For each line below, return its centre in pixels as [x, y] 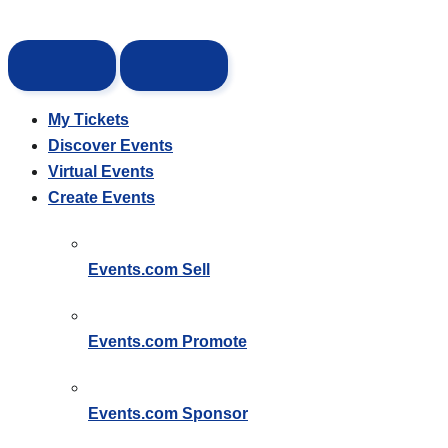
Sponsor [215, 413]
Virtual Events [101, 171]
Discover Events [110, 145]
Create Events [101, 197]
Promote [214, 341]
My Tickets [88, 119]
